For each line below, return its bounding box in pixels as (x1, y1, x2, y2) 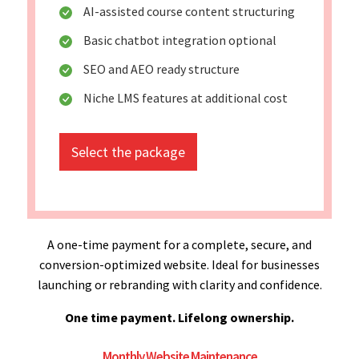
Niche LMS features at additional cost (83, 89, 288, 106)
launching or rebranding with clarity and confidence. (37, 276, 322, 292)
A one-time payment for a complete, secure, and (47, 236, 312, 252)
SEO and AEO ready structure (83, 60, 240, 77)
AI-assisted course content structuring (83, 2, 295, 19)
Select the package (71, 142, 185, 161)
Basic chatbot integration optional (83, 31, 276, 48)
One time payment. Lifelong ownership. (65, 309, 294, 325)
